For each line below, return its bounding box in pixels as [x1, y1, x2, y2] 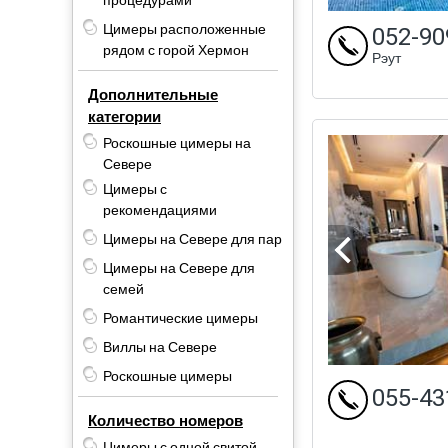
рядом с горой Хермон [103, 39, 249, 61]
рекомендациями [103, 199, 217, 221]
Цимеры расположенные [103, 18, 266, 40]
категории [88, 105, 161, 128]
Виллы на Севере [103, 336, 217, 358]
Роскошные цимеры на [103, 132, 251, 154]
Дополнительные [88, 83, 218, 106]
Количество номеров [88, 409, 243, 432]
